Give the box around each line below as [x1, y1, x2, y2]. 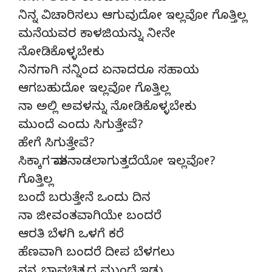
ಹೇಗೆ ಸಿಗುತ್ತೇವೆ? [18, 136, 95, 153]
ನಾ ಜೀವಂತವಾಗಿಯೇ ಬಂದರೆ [18, 209, 161, 226]
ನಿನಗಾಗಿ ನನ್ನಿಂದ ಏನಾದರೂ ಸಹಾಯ [18, 63, 199, 80]
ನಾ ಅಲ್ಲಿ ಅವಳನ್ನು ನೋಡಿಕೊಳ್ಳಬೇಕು [18, 100, 197, 117]
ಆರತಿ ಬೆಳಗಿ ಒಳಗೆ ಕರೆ [18, 227, 124, 244]
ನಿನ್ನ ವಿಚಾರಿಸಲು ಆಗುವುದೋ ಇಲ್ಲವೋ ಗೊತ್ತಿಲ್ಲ [18, 8, 247, 25]
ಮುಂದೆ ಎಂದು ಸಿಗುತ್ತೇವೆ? [18, 118, 143, 135]
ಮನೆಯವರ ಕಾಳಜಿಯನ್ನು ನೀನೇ [18, 27, 175, 44]
